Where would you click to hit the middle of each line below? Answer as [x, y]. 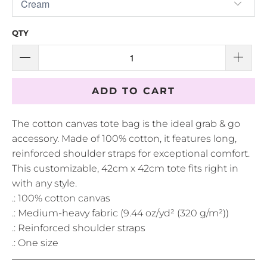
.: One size [35, 243]
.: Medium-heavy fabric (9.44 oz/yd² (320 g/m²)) [120, 213]
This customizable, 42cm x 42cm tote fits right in [125, 168]
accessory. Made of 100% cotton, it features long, [124, 138]
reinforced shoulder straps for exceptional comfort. [131, 153]
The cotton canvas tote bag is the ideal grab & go [126, 123]
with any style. [44, 183]
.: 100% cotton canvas [61, 198]
